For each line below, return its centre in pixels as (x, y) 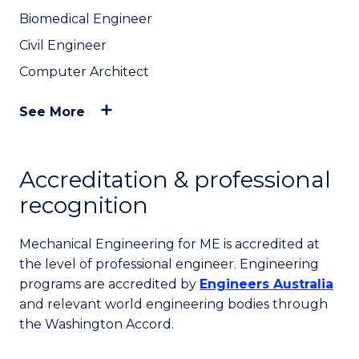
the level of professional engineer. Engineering (169, 264)
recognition (84, 206)
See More (52, 112)
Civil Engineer (63, 46)
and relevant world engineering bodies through (173, 305)
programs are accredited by (109, 284)
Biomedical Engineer (86, 19)
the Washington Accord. (98, 325)
